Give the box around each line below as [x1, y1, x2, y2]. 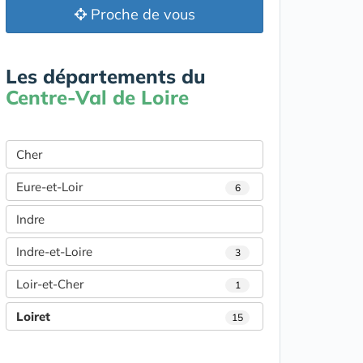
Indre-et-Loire [16, 244, 92, 259]
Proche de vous [86, 5, 195, 23]
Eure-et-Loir [16, 179, 83, 194]
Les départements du [6, 64, 206, 88]
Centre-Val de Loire [6, 85, 189, 109]
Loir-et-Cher [16, 276, 83, 292]
